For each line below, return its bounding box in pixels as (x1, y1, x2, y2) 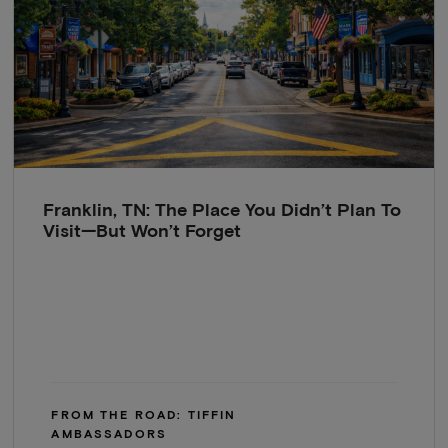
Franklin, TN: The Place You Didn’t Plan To (43, 202, 402, 221)
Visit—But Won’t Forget (43, 223, 242, 242)
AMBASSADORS (51, 429, 168, 442)
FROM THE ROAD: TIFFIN (51, 410, 237, 423)
